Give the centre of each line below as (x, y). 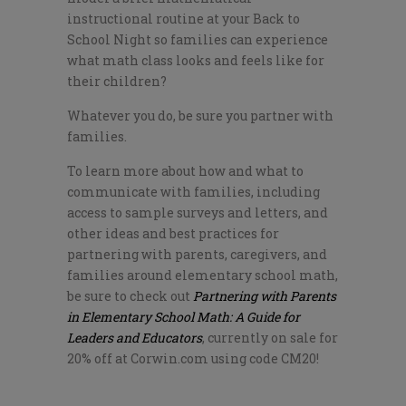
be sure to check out (130, 296)
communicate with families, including (193, 192)
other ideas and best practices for (173, 233)
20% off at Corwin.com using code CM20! (193, 358)
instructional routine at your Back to (184, 19)
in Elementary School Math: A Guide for (184, 317)
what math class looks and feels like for (196, 60)
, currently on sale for (270, 338)
